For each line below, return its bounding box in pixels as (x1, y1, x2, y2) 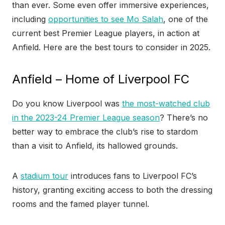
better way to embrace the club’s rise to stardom (12, 127, 198, 137)
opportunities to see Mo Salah (48, 14, 163, 25)
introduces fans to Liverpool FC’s (68, 171, 197, 181)
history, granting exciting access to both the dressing (12, 185, 212, 195)
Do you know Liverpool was (12, 98, 122, 109)
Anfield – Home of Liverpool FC (12, 72, 189, 87)
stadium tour (21, 171, 68, 181)
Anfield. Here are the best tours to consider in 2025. (12, 42, 210, 53)
